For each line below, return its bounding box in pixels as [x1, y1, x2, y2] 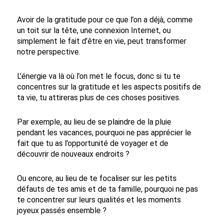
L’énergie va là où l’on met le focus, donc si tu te [17, 71, 181, 81]
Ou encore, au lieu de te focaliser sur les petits [17, 173, 177, 183]
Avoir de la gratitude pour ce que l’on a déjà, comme [17, 15, 193, 24]
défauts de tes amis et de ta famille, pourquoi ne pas [17, 184, 198, 194]
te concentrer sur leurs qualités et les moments [17, 195, 181, 204]
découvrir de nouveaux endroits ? [17, 149, 129, 159]
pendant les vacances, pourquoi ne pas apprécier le [17, 127, 191, 137]
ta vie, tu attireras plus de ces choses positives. [17, 92, 181, 102]
